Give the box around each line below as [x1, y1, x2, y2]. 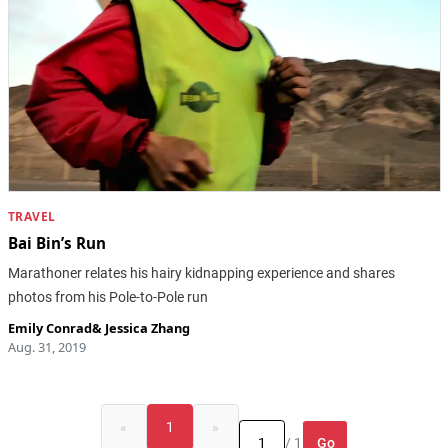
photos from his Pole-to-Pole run [7, 289, 208, 306]
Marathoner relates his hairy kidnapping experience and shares [7, 265, 395, 282]
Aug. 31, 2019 [7, 338, 86, 357]
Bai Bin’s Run [7, 233, 106, 254]
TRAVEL [7, 208, 56, 226]
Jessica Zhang [104, 319, 190, 338]
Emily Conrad [7, 319, 92, 338]
